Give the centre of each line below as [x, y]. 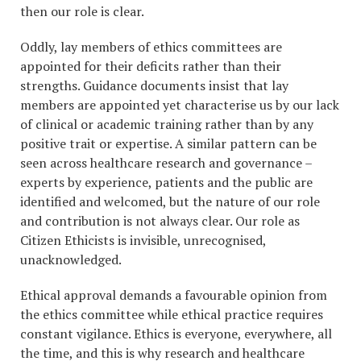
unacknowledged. [71, 260]
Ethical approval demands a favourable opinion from [174, 295]
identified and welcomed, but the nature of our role [170, 202]
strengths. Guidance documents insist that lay [154, 86]
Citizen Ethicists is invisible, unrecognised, [143, 241]
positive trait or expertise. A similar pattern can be [168, 144]
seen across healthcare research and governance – [166, 163]
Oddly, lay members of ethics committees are [151, 47]
